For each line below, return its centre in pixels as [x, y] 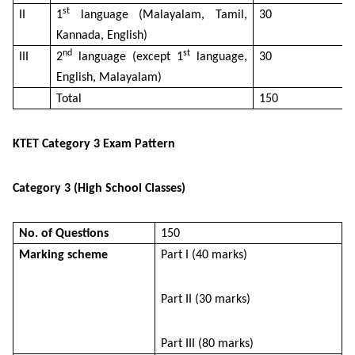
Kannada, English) [102, 35]
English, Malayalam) [109, 77]
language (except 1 [128, 57]
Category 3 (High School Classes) [99, 188]
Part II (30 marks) [206, 299]
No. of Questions [64, 233]
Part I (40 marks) [204, 255]
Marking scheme [63, 255]
